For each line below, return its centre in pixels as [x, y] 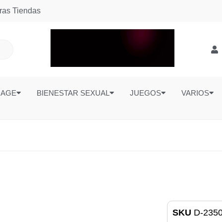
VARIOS [195, 93]
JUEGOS [145, 93]
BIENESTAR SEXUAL [73, 93]
